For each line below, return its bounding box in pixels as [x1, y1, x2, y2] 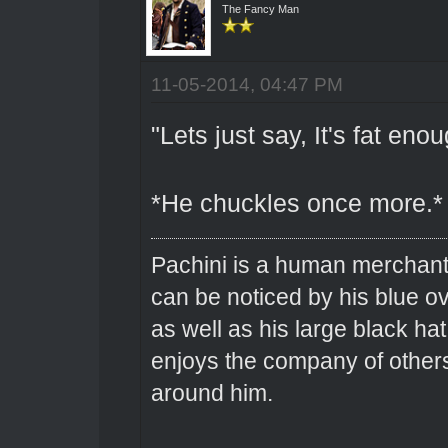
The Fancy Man [221, 2, 299, 15]
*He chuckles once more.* [150, 189, 443, 217]
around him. [150, 379, 273, 406]
